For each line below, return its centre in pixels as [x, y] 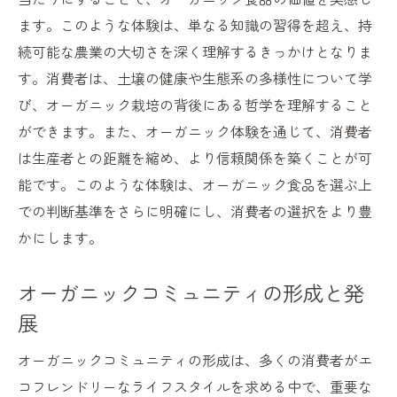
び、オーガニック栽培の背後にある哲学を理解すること [195, 105]
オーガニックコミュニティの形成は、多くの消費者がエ [195, 360]
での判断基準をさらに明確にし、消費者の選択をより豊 [195, 211]
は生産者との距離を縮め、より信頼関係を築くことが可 [195, 158]
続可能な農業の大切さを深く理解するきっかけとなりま [195, 52]
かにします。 [60, 238]
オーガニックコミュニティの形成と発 [191, 293]
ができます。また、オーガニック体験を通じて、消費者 [195, 132]
